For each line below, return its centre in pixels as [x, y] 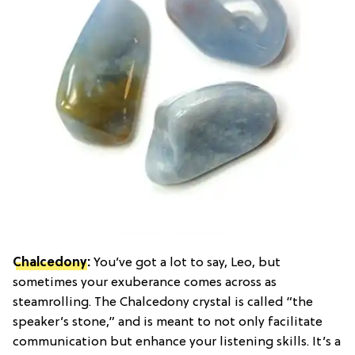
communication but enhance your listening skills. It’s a [177, 342]
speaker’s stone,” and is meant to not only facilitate [168, 322]
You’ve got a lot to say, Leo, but [185, 263]
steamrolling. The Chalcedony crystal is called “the [163, 302]
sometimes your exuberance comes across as [145, 282]
